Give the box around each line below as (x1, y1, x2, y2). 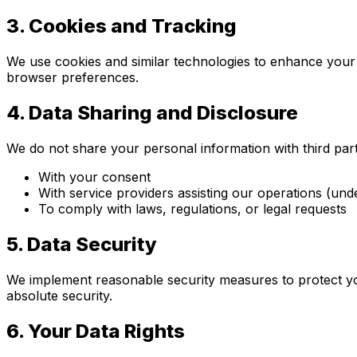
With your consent (38, 168, 151, 185)
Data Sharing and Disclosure (25, 101, 298, 125)
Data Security (23, 232, 157, 256)
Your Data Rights (24, 319, 185, 343)
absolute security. (6, 287, 112, 304)
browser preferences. (6, 69, 139, 86)
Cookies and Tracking (25, 14, 237, 38)
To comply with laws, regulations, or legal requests (38, 200, 347, 217)
